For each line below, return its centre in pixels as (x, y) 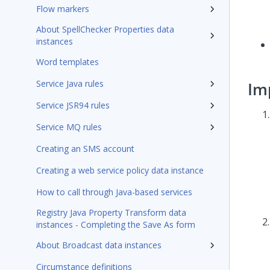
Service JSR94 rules (73, 105)
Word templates (67, 62)
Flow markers (63, 9)
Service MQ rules (69, 127)
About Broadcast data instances (99, 245)
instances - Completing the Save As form (116, 224)
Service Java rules (70, 83)
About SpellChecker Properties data (105, 29)
